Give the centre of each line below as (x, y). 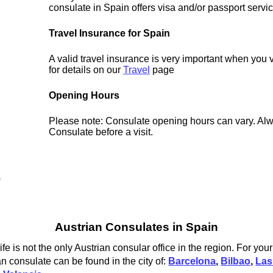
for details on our (86, 70)
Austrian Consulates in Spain (136, 227)
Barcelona (192, 261)
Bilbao (236, 261)
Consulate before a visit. (101, 132)
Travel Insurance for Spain (110, 34)
